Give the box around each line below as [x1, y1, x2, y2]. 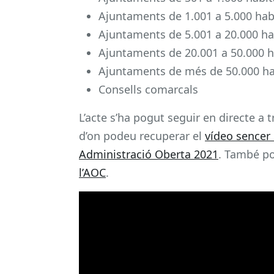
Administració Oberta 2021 [79, 146, 218, 161]
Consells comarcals [98, 81, 201, 97]
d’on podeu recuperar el [79, 128, 205, 143]
